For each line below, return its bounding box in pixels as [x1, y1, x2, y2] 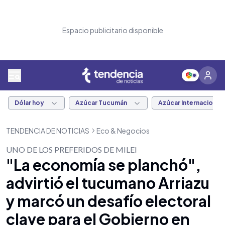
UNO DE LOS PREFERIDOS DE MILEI [6, 145, 137, 154]
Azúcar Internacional [158, 99, 221, 106]
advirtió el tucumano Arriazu [6, 173, 209, 192]
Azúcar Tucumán [75, 99, 127, 106]
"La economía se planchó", [6, 155, 201, 174]
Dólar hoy [15, 99, 44, 106]
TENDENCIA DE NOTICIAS [6, 126, 89, 135]
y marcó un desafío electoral [6, 191, 211, 210]
